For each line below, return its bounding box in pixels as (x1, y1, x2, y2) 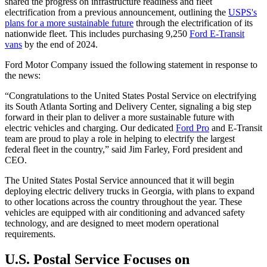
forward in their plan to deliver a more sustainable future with (5, 112, 234, 123)
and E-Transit (209, 123, 262, 133)
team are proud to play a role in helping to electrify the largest (5, 133, 235, 144)
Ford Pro (176, 123, 209, 133)
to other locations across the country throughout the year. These (5, 197, 242, 207)
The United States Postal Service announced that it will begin (5, 175, 234, 186)
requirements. (5, 229, 55, 240)
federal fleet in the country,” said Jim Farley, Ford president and (5, 144, 243, 155)
